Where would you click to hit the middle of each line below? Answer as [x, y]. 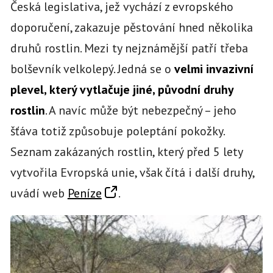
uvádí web [39, 193]
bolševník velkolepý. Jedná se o [90, 69]
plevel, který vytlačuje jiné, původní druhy [122, 89]
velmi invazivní [212, 69]
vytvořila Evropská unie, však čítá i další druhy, [132, 172]
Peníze [84, 193]
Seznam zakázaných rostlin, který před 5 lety [126, 151]
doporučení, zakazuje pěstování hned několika [131, 27]
